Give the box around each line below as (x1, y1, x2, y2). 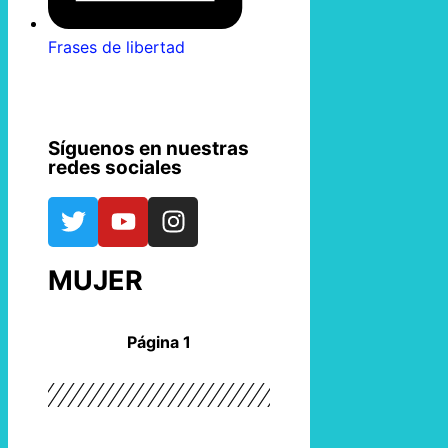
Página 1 (127, 331, 192, 352)
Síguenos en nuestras (48, 136, 249, 160)
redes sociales (48, 155, 182, 179)
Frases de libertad (48, 36, 185, 57)
